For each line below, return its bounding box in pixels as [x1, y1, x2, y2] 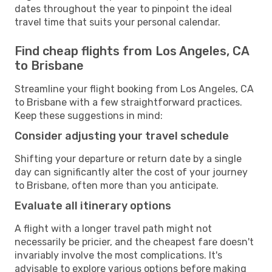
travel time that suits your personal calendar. [15, 16, 220, 28]
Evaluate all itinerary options [15, 199, 171, 212]
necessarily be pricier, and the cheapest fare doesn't [15, 236, 254, 248]
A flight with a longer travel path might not [15, 222, 212, 234]
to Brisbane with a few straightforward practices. [15, 96, 242, 108]
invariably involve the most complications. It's [15, 249, 222, 261]
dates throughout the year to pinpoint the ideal [15, 2, 232, 15]
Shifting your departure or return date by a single [15, 152, 242, 165]
